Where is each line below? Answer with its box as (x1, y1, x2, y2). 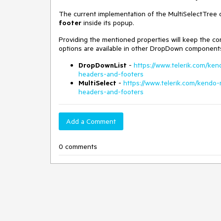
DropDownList (78, 61, 127, 70)
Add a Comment (66, 117, 116, 126)
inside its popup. (81, 18, 134, 27)
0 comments (59, 142, 97, 151)
